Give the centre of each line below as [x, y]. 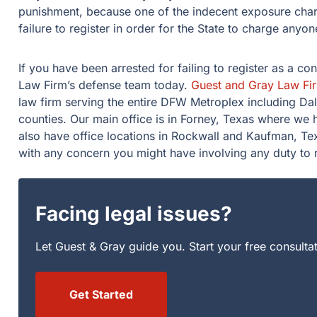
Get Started [102, 294]
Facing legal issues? [134, 214]
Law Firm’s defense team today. [105, 85]
